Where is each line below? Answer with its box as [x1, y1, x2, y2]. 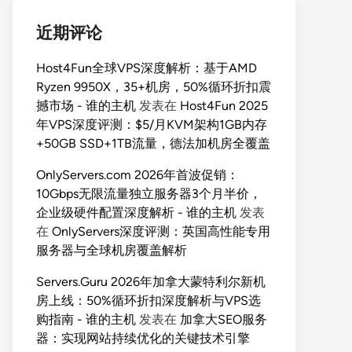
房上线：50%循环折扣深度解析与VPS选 [36, 293, 261, 308]
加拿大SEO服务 [180, 312, 267, 327]
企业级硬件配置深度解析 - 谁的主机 [36, 205, 236, 220]
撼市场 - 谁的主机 [36, 98, 136, 113]
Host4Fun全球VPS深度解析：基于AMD [36, 60, 257, 75]
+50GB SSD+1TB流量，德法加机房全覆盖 [36, 136, 270, 151]
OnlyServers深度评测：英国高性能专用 [52, 224, 270, 239]
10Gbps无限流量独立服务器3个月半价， [36, 186, 262, 201]
